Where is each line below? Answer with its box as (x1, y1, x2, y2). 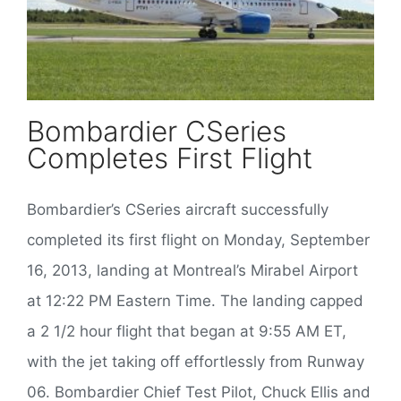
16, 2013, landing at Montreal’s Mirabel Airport (27, 260, 358, 279)
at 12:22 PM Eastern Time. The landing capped (27, 291, 363, 310)
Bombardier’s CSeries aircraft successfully (27, 200, 328, 218)
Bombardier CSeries (27, 114, 286, 149)
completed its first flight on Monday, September (27, 230, 370, 249)
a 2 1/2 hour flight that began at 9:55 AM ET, (27, 321, 346, 340)
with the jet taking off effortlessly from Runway (27, 352, 364, 371)
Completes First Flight (27, 141, 312, 175)
